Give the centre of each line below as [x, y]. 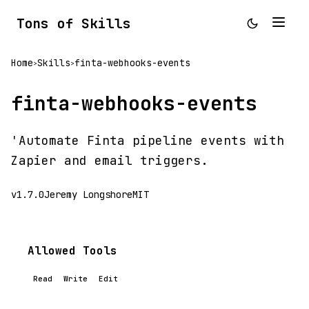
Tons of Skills [74, 23]
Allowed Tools [72, 251]
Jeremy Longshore [88, 195]
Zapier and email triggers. [110, 160]
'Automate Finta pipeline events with [148, 140]
